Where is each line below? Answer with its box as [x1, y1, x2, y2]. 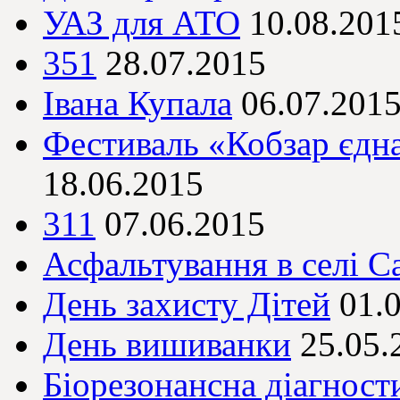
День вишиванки [43, 325, 291, 364]
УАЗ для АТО [43, 4, 240, 43]
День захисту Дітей [43, 285, 330, 324]
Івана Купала [43, 84, 232, 123]
